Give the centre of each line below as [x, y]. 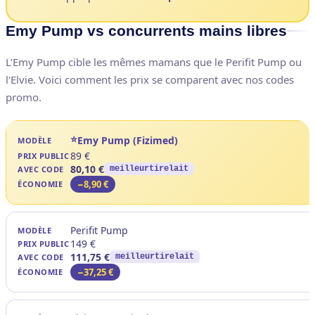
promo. [24, 97]
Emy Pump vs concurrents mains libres [146, 30]
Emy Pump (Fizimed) [128, 141]
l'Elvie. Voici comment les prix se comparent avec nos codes [150, 79]
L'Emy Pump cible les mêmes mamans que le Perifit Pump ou [154, 62]
